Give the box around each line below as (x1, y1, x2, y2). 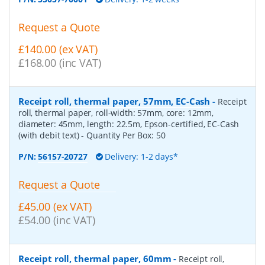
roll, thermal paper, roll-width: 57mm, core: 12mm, (18, 107, 214, 119)
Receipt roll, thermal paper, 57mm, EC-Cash (18, 95, 211, 108)
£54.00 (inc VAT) (18, 212, 95, 227)
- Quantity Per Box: (81, 130, 156, 141)
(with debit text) (18, 130, 82, 141)
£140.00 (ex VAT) (18, 42, 98, 57)
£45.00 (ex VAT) (18, 199, 92, 214)
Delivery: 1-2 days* (102, 151, 178, 163)
